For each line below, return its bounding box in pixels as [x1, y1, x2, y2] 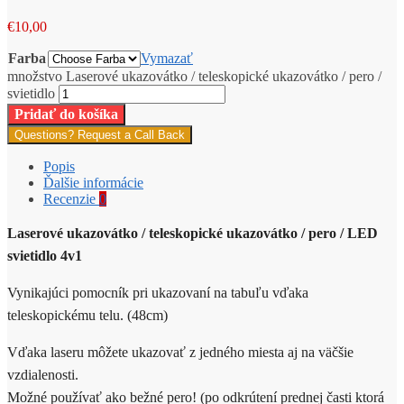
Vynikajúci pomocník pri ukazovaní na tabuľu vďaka [7, 284, 308, 300]
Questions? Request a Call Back [14, 127, 185, 142]
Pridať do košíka [14, 106, 118, 122]
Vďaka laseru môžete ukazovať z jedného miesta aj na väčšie [7, 344, 353, 360]
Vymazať [141, 50, 193, 66]
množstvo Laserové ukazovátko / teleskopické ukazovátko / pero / [7, 68, 381, 84]
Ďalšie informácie [43, 174, 143, 190]
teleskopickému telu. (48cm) [7, 307, 168, 323]
